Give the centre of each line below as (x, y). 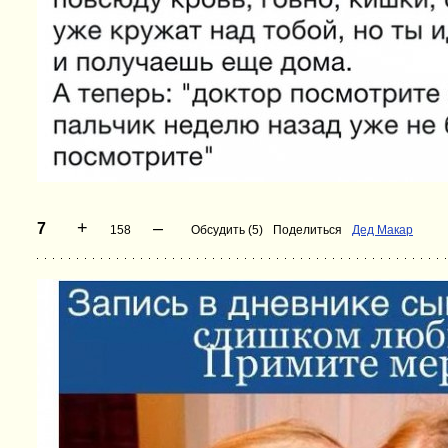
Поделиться (307, 230)
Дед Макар (382, 230)
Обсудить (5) (227, 230)
